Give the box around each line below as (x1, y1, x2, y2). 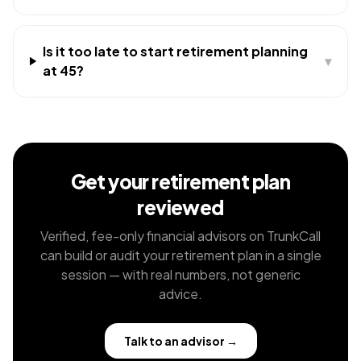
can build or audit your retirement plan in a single (39, 247, 322, 263)
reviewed (137, 195, 224, 219)
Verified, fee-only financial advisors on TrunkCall (40, 227, 321, 244)
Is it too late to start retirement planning (43, 43, 309, 60)
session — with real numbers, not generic (60, 266, 301, 283)
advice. (159, 285, 202, 302)
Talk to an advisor (123, 334, 225, 348)
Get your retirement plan (70, 169, 291, 193)
